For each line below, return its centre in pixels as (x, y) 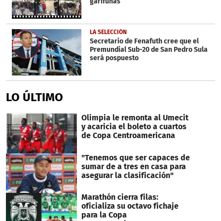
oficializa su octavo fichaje (130, 206)
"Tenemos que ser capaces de (135, 157)
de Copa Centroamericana (128, 135)
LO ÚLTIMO (35, 97)
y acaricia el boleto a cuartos (134, 126)
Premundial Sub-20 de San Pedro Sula (148, 50)
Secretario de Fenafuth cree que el (144, 41)
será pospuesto (114, 58)
